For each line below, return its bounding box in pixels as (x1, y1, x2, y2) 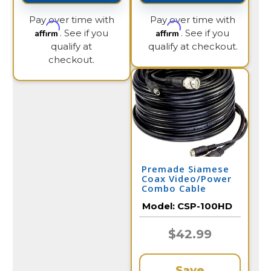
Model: (142, 200, 177, 212)
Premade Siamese (142, 163, 229, 175)
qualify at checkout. (148, 41, 238, 52)
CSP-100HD (177, 200, 232, 212)
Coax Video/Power (142, 172, 232, 184)
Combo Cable (142, 182, 206, 194)
